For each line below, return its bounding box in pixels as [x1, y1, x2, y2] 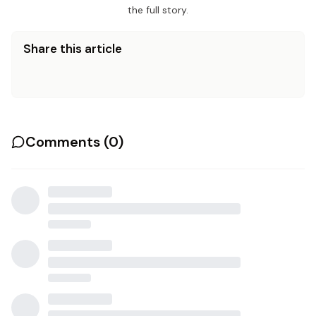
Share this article [23, 41, 122, 56]
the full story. [128, 4, 188, 16]
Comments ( [25, 133, 109, 151]
